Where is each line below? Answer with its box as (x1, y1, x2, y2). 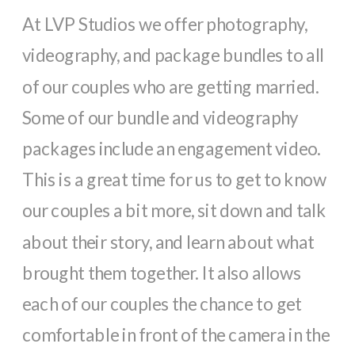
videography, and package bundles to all (22, 44, 324, 66)
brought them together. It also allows (22, 261, 301, 283)
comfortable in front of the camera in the (22, 323, 330, 345)
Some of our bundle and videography (22, 106, 299, 128)
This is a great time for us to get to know (22, 168, 326, 190)
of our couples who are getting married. (22, 75, 319, 97)
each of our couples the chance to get (22, 292, 302, 315)
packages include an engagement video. (22, 137, 321, 159)
